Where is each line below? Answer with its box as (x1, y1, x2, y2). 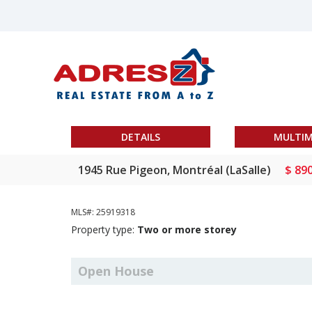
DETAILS (121, 130, 160, 143)
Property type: (71, 223, 137, 236)
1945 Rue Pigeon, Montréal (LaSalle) (78, 162, 271, 178)
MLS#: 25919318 (71, 206, 135, 218)
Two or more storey (137, 223, 237, 236)
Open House (78, 263, 154, 279)
